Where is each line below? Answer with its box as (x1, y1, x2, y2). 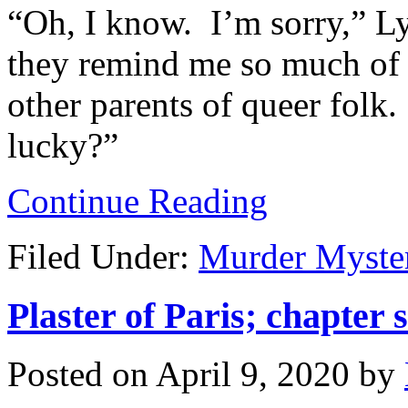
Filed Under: (7, 236, 199, 276)
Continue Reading (7, 180, 268, 220)
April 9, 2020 (156, 354, 350, 394)
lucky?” (7, 125, 118, 165)
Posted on (7, 354, 156, 394)
